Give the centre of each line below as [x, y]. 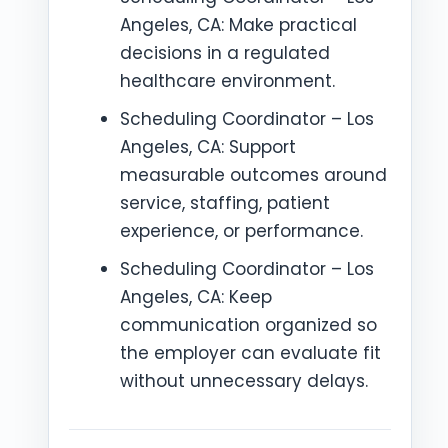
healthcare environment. [227, 81]
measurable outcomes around [253, 175]
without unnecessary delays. [244, 381]
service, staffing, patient [225, 203]
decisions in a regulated [225, 53]
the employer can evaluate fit [250, 353]
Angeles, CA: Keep [196, 297]
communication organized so [248, 325]
